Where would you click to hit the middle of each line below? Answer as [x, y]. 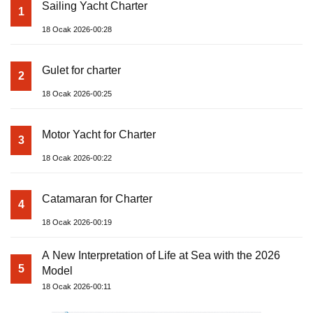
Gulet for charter [81, 70]
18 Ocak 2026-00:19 [77, 222]
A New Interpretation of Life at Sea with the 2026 [161, 255]
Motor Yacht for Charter [99, 134]
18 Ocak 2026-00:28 [77, 29]
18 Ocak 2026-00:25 [77, 93]
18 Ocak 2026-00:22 [77, 158]
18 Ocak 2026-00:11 [77, 286]
